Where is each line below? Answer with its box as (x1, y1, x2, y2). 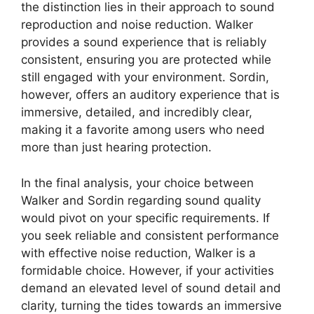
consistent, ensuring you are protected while (21, 53, 271, 67)
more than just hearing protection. (21, 140, 212, 155)
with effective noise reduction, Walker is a (21, 245, 256, 260)
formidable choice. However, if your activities (21, 263, 274, 278)
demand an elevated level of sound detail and (21, 280, 281, 295)
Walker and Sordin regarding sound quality (21, 193, 261, 207)
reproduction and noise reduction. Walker (21, 18, 253, 32)
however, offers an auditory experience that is (21, 88, 280, 102)
